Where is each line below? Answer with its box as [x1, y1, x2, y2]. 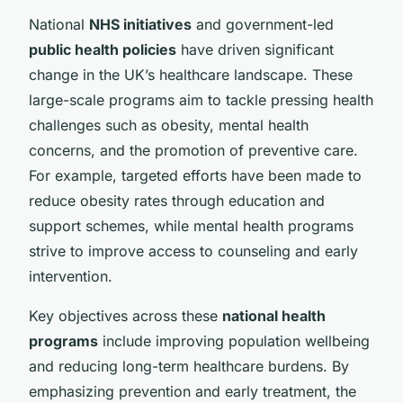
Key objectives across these [29, 306, 222, 325]
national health [222, 306, 326, 325]
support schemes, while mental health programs [29, 216, 354, 235]
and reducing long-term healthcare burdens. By [29, 356, 349, 375]
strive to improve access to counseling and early [29, 241, 358, 260]
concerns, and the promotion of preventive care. [29, 140, 358, 159]
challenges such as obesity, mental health [29, 115, 309, 134]
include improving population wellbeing [98, 331, 370, 350]
